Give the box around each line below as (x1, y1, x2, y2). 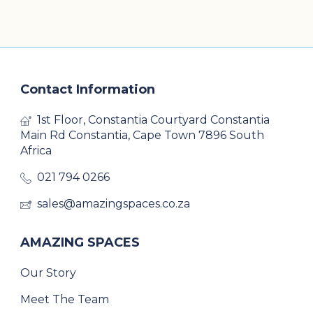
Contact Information (20, 82, 155, 98)
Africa (20, 144, 52, 158)
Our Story (20, 266, 76, 280)
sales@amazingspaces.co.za (37, 197, 190, 211)
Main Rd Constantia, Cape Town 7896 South (20, 129, 264, 143)
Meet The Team (20, 293, 109, 307)
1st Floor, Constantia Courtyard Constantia (37, 113, 270, 127)
